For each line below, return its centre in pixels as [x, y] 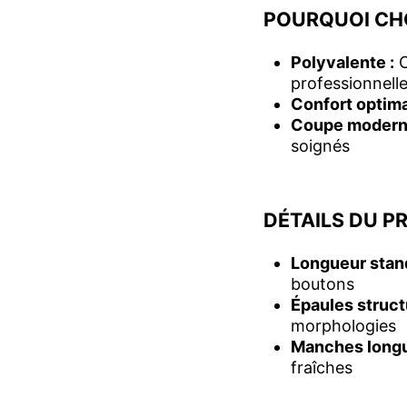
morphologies [343, 326]
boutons [323, 284]
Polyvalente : [342, 63]
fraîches [322, 368]
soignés [320, 146]
